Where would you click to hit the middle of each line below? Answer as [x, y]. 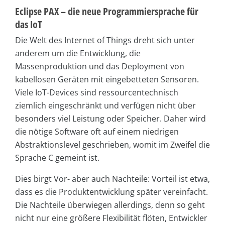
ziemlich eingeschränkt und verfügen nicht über [105, 105]
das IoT [29, 24]
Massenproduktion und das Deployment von [100, 66]
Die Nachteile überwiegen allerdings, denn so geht [110, 205]
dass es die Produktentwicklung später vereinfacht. [111, 192]
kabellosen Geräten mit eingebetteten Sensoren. [107, 79]
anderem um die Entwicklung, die [78, 53]
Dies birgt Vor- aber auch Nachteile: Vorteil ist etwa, [113, 179]
